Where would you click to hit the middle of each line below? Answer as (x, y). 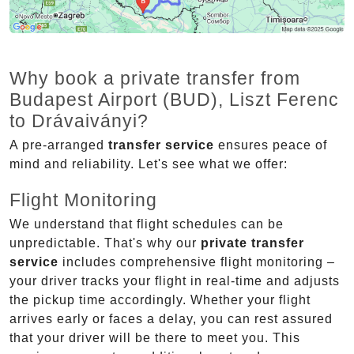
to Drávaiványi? (79, 121)
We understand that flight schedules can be (147, 224)
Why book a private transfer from (155, 79)
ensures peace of (271, 145)
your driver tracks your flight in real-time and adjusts (175, 281)
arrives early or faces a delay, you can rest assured (171, 319)
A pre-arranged (59, 145)
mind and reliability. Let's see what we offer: (149, 164)
